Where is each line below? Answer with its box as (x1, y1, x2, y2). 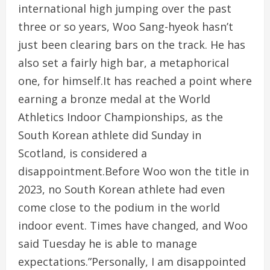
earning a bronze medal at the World (18, 92, 210, 106)
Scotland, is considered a (18, 146, 147, 160)
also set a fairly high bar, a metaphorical (18, 55, 229, 70)
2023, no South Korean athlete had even (18, 182, 225, 196)
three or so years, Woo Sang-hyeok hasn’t (18, 19, 233, 34)
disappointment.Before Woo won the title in (18, 164, 249, 178)
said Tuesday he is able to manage (18, 236, 197, 251)
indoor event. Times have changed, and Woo (18, 218, 248, 233)
